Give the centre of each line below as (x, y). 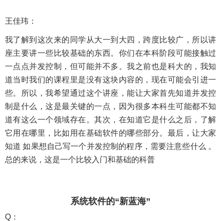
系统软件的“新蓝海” (110, 201)
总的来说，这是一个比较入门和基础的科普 (80, 159)
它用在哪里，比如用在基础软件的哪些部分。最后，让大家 (110, 133)
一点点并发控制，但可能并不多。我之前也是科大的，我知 (110, 66)
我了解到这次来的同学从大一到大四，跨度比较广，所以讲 (110, 39)
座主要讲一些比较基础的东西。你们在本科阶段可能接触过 (110, 53)
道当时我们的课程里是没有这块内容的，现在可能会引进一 (110, 79)
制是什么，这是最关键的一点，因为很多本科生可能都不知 (110, 106)
